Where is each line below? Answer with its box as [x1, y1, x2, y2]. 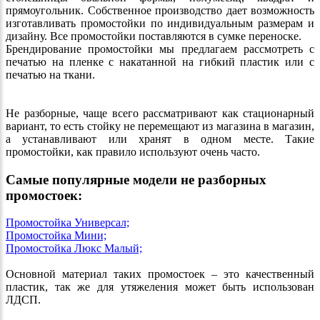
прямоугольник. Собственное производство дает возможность [6, 4, 314, 16]
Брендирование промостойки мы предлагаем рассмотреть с [6, 42, 314, 55]
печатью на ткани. [6, 68, 95, 81]
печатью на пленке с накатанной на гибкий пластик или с [6, 55, 314, 68]
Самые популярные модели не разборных [6, 171, 266, 187]
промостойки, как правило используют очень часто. [6, 145, 260, 158]
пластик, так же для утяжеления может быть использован [6, 281, 314, 294]
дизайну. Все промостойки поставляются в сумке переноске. [6, 29, 301, 42]
